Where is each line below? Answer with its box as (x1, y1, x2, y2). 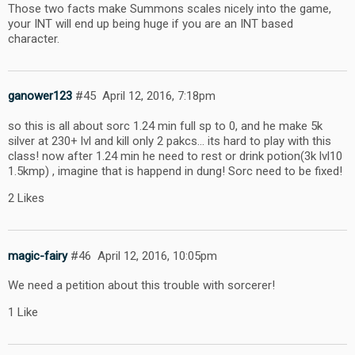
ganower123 (8, 89, 72, 104)
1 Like (8, 305, 38, 320)
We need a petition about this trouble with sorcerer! (8, 278, 275, 293)
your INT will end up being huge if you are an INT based (8, 16, 293, 31)
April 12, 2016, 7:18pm (101, 89, 216, 104)
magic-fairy (8, 248, 67, 263)
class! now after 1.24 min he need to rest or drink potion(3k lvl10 (8, 149, 342, 164)
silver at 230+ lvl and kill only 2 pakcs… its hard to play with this (8, 134, 331, 149)
